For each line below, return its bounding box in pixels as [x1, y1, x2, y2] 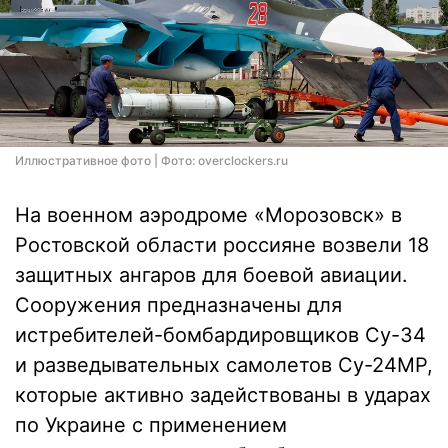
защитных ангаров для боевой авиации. [15, 263, 408, 287]
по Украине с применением [15, 413, 287, 437]
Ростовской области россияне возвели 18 [15, 233, 429, 257]
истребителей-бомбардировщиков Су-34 [15, 323, 426, 347]
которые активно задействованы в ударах [15, 383, 431, 407]
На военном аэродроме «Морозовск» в [15, 203, 402, 227]
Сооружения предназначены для [15, 293, 342, 317]
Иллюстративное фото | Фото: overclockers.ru [15, 153, 288, 168]
